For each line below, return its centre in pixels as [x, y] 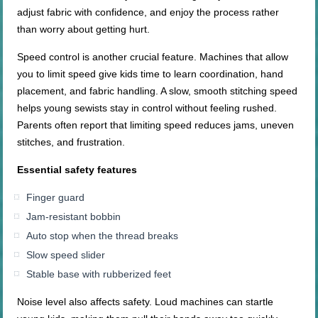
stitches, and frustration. [71, 142]
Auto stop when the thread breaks [103, 236]
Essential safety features [77, 170]
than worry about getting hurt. [84, 29]
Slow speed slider [66, 255]
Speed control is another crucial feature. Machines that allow [153, 57]
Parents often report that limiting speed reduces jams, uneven [156, 125]
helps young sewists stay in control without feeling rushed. [147, 108]
